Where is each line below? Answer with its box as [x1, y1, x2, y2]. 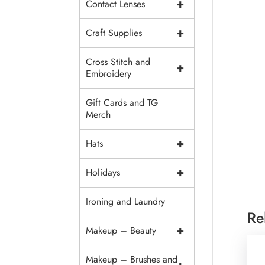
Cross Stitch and [86, 55, 151, 69]
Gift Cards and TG [86, 96, 159, 109]
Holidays [86, 166, 121, 179]
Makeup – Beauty [86, 224, 157, 237]
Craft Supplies [86, 26, 143, 40]
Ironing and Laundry [86, 195, 166, 208]
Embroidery [86, 67, 132, 80]
